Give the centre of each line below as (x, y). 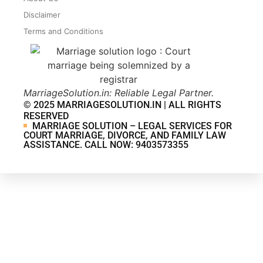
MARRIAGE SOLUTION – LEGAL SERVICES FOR (131, 126)
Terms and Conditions (63, 31)
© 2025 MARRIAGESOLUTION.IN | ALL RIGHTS (122, 104)
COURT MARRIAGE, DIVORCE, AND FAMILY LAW (125, 135)
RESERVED (46, 116)
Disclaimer (42, 14)
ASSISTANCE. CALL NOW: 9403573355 (107, 144)
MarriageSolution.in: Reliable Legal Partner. (119, 92)
